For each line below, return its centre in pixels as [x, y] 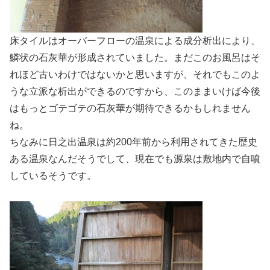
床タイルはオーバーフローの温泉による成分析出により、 [135, 40]
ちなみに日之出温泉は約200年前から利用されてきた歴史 [133, 142]
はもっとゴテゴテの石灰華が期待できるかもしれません [130, 108]
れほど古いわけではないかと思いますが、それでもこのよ [135, 74]
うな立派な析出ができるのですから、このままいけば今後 [135, 91]
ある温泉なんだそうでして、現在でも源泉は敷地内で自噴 [135, 159]
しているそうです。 [53, 175]
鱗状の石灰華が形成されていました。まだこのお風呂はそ [135, 57]
